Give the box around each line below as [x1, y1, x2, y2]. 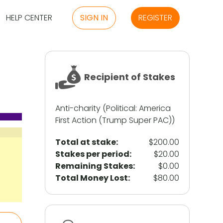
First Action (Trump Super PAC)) [55, 114, 175, 126]
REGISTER [138, 12, 172, 23]
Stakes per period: [55, 148, 131, 160]
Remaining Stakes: [55, 160, 135, 172]
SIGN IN [80, 12, 108, 23]
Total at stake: [55, 136, 118, 148]
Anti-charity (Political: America [55, 103, 171, 114]
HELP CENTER [5, 12, 52, 23]
